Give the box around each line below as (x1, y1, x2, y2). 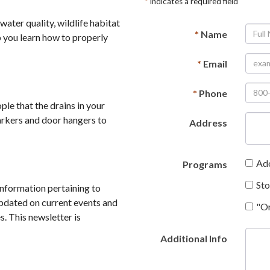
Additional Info (160, 232, 227, 244)
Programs (183, 158, 227, 170)
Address (189, 116, 227, 128)
